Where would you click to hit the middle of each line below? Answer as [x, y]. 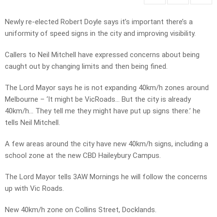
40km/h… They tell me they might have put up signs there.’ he [103, 111]
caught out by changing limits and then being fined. [86, 67]
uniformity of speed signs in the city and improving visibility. [100, 34]
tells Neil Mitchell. [32, 123]
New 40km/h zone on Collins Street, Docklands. [81, 210]
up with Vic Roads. [34, 189]
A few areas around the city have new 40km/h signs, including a [107, 144]
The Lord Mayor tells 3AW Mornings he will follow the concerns [106, 177]
